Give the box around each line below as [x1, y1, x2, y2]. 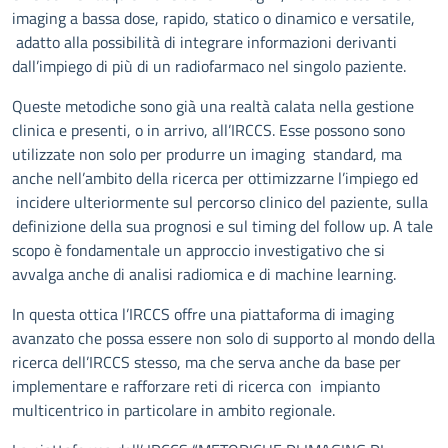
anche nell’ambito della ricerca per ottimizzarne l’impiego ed [12, 166, 418, 190]
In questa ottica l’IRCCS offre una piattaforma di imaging [12, 302, 394, 326]
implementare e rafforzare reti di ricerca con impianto [12, 374, 380, 398]
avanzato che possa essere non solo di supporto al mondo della [12, 326, 435, 350]
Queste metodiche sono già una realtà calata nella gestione [12, 94, 414, 118]
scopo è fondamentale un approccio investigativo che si [12, 238, 385, 262]
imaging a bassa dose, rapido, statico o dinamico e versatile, [12, 6, 415, 30]
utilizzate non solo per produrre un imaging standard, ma [12, 142, 402, 166]
